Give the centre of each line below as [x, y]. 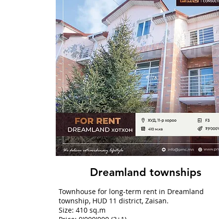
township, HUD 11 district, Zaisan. [113, 201]
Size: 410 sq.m [82, 210]
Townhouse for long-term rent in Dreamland [131, 191]
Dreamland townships [147, 172]
